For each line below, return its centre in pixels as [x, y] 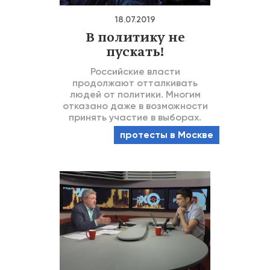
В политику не [135, 38]
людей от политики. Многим [135, 94]
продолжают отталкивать [135, 83]
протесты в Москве [167, 135]
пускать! [135, 52]
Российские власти [135, 71]
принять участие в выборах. [135, 117]
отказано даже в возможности [135, 106]
